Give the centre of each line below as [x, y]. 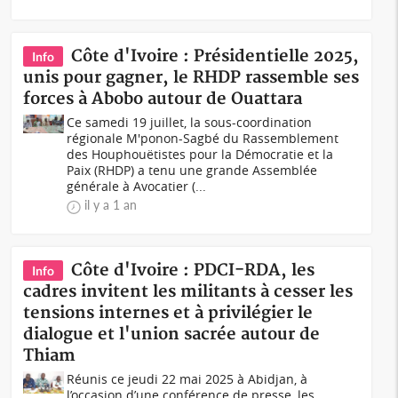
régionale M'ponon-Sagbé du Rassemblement [203, 138]
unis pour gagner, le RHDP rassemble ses [191, 78]
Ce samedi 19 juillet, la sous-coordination [190, 122]
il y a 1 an [111, 205]
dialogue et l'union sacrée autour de [172, 334]
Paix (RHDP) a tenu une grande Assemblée [192, 170]
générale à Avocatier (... [137, 186]
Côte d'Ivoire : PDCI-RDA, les [193, 271]
